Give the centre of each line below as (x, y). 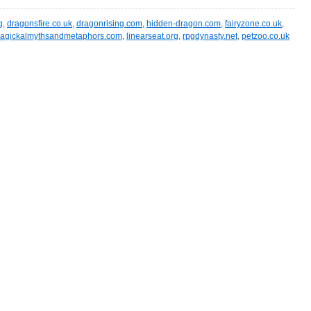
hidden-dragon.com (184, 24)
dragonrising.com (109, 24)
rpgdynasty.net (210, 36)
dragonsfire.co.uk (40, 24)
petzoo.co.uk (266, 36)
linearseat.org (152, 36)
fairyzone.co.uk (253, 24)
